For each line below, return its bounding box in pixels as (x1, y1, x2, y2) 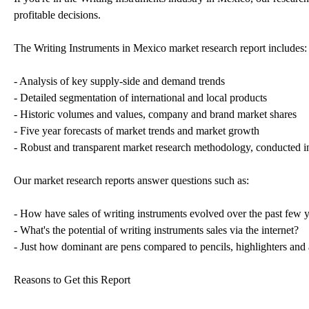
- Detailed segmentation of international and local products (14, 91, 267, 103)
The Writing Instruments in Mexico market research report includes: (14, 41, 307, 54)
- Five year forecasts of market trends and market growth (14, 124, 259, 137)
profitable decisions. (14, 8, 101, 21)
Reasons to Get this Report (14, 273, 130, 286)
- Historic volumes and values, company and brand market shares (14, 108, 297, 120)
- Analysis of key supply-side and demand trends (14, 74, 225, 87)
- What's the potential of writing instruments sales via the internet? (14, 223, 299, 236)
